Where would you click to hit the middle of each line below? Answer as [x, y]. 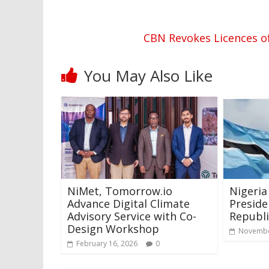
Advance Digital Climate [128, 203]
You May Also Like [148, 76]
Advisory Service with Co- [132, 216]
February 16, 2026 [107, 243]
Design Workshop [113, 228]
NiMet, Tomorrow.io [120, 191]
